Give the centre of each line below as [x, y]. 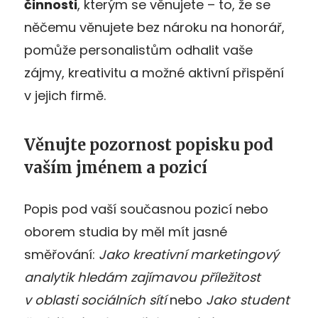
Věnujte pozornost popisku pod [149, 144]
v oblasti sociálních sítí [95, 300]
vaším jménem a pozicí [116, 167]
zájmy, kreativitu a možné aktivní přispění [154, 72]
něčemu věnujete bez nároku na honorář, [154, 27]
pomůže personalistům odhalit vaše [138, 50]
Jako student [248, 300]
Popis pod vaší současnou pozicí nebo [146, 209]
